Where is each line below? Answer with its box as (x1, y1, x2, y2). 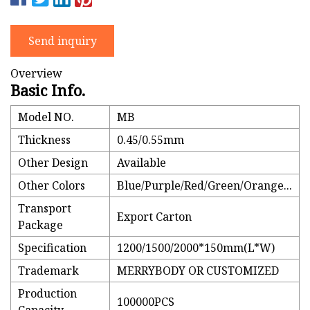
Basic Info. (10, 80, 85, 101)
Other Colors (18, 178, 85, 194)
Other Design (18, 155, 88, 171)
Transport (18, 201, 71, 217)
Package (18, 217, 63, 233)
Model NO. (18, 109, 74, 125)
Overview (10, 66, 62, 82)
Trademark (18, 263, 79, 279)
